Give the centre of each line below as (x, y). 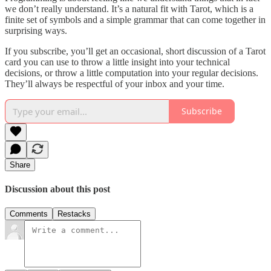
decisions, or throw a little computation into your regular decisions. (132, 73)
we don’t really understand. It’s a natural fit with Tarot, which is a (129, 8)
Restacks (74, 214)
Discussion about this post (57, 189)
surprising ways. (36, 30)
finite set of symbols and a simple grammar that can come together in (135, 19)
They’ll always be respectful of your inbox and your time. (115, 83)
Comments (29, 214)
